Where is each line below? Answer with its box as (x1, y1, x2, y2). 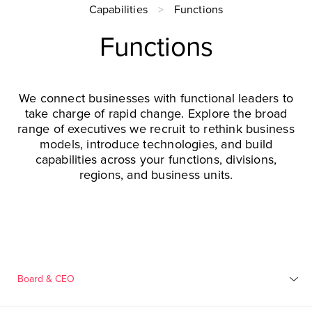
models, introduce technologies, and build (39, 136, 273, 152)
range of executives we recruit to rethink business (17, 120, 295, 136)
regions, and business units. (79, 166, 233, 182)
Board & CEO (17, 272, 75, 285)
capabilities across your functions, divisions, (35, 151, 277, 167)
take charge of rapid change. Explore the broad (24, 105, 288, 121)
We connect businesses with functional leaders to (18, 90, 294, 106)
